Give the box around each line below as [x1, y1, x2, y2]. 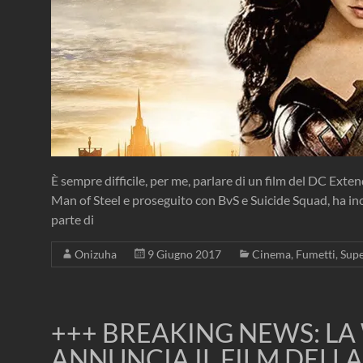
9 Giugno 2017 [147, 247, 221, 262]
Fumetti [296, 247, 335, 262]
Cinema [252, 247, 291, 262]
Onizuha [75, 247, 117, 262]
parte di [51, 211, 94, 228]
